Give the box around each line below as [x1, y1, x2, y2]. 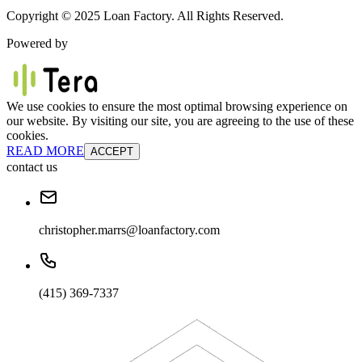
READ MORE [6, 143, 84, 158]
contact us [6, 159, 57, 174]
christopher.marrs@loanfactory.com [39, 222, 220, 237]
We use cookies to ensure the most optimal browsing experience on [6, 99, 347, 113]
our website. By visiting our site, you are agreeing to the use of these [6, 113, 354, 128]
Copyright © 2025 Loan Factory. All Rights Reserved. [6, 8, 284, 23]
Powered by [6, 36, 68, 50]
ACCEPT [90, 145, 133, 158]
